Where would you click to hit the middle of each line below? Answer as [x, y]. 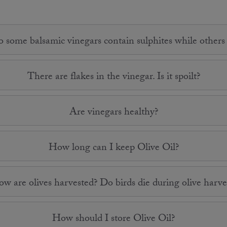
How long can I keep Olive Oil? [113, 148]
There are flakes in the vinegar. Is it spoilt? [113, 77]
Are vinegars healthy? [113, 113]
